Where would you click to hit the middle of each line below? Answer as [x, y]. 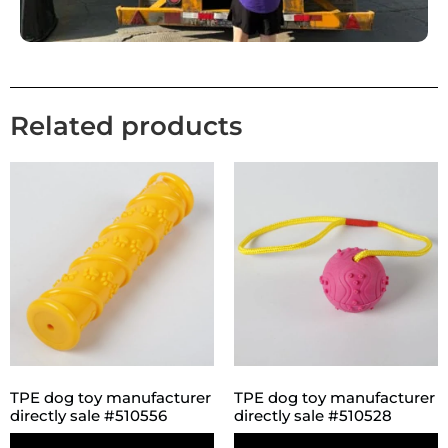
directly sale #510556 [88, 416]
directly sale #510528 [313, 416]
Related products [126, 125]
